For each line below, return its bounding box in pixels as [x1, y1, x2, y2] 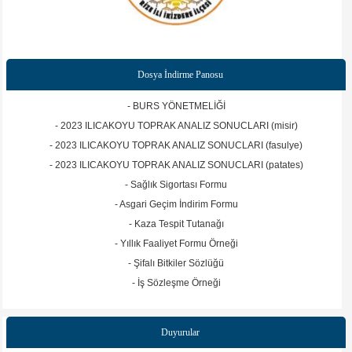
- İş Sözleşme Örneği [131, 277, 221, 289]
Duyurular [160, 327, 200, 339]
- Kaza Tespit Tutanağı [128, 218, 224, 230]
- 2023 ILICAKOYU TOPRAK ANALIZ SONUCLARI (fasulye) [49, 140, 302, 152]
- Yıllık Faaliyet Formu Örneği [114, 238, 238, 250]
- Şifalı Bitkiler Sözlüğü [128, 258, 224, 269]
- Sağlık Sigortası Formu [125, 179, 227, 191]
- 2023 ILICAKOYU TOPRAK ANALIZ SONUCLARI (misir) [54, 120, 298, 132]
